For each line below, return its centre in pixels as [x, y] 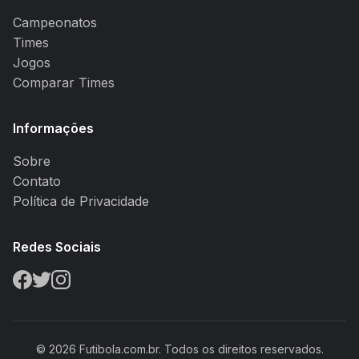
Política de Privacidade [81, 201]
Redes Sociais [57, 247]
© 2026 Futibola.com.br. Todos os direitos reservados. [179, 349]
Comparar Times [64, 83]
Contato [37, 181]
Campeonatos [55, 22]
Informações [53, 128]
